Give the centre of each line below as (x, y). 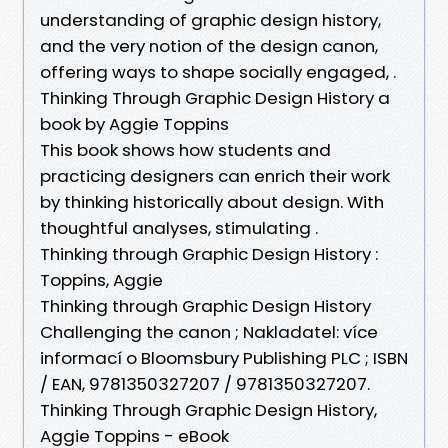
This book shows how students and (185, 149)
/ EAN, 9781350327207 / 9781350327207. (205, 383)
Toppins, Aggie (101, 279)
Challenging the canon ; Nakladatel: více (209, 331)
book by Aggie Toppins (134, 123)
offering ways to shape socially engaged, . (218, 71)
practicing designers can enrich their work (215, 175)
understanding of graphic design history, (210, 19)
